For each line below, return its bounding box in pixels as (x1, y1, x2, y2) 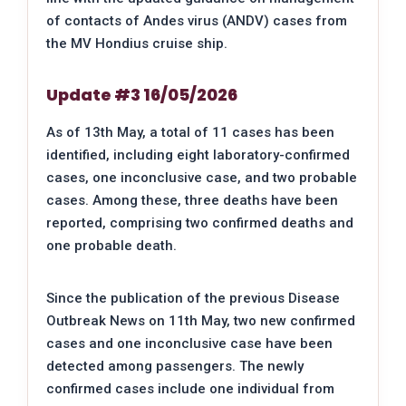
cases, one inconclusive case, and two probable (46, 169, 357, 186)
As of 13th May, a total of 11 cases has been (46, 123, 334, 140)
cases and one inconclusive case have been (46, 334, 333, 352)
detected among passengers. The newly (46, 357, 304, 374)
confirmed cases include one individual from (46, 380, 334, 397)
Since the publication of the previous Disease (46, 289, 340, 306)
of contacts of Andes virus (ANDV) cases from (46, 12, 347, 29)
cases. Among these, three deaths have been (46, 191, 338, 208)
